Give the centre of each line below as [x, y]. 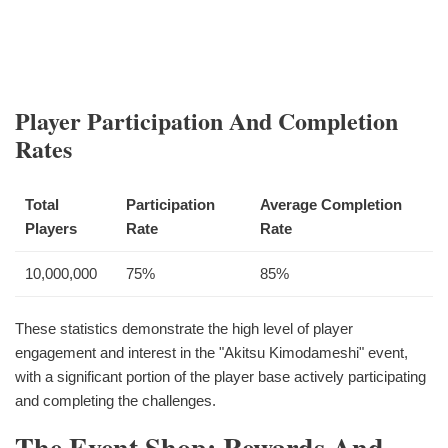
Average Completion [331, 205]
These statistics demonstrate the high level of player [184, 329]
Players [51, 229]
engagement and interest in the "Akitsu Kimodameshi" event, [211, 353]
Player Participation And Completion [206, 121]
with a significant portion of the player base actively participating [220, 377]
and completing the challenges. [115, 401]
